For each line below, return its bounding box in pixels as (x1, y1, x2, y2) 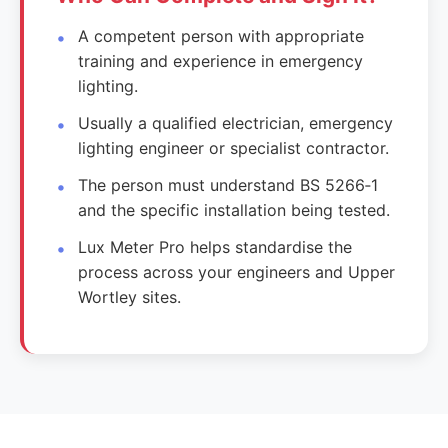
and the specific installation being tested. (78, 199, 391, 220)
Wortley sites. (78, 286, 182, 307)
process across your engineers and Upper (78, 261, 396, 282)
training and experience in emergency (78, 50, 364, 71)
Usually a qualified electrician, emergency (78, 112, 394, 133)
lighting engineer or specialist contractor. (78, 137, 390, 158)
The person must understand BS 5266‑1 (78, 174, 379, 195)
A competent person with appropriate (78, 25, 365, 46)
